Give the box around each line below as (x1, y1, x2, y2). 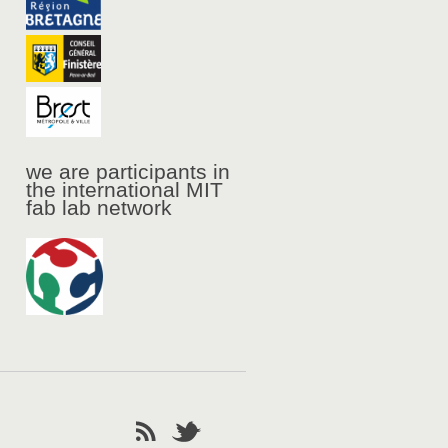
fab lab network (26, 196, 172, 220)
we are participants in (26, 160, 230, 184)
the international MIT (26, 178, 223, 202)
